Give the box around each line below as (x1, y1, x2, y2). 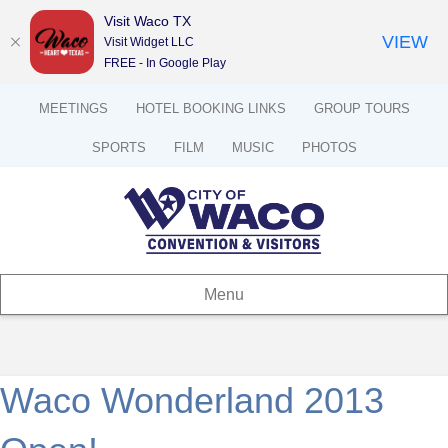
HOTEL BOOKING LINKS (135, 101, 286, 116)
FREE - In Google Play (104, 55, 226, 70)
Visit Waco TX (104, 12, 191, 29)
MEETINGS (38, 100, 108, 116)
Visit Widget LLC (104, 34, 194, 49)
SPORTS (91, 140, 146, 155)
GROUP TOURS (313, 101, 410, 116)
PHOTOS (301, 140, 357, 155)
